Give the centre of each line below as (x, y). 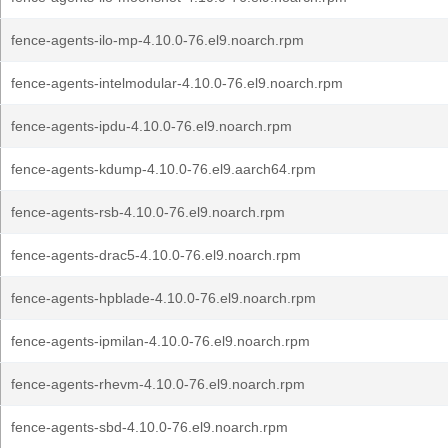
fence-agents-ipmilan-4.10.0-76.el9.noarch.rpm (160, 341)
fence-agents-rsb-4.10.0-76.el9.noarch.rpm (148, 212)
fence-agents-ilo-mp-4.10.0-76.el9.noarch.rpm (157, 40)
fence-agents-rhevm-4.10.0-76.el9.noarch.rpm (158, 384)
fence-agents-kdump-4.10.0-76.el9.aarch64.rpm (163, 169)
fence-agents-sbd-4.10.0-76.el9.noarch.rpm (149, 427)
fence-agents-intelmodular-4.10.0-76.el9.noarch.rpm (177, 83)
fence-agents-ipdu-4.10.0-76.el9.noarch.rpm (151, 126)
